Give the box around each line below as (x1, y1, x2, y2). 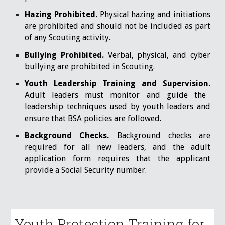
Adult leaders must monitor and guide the (25, 90, 206, 100)
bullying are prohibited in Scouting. (25, 61, 155, 71)
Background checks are (109, 131, 210, 141)
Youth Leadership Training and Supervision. (25, 78, 210, 88)
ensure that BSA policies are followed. (25, 113, 162, 123)
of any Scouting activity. (25, 33, 111, 43)
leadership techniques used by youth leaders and (25, 101, 210, 111)
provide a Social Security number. (25, 165, 147, 175)
